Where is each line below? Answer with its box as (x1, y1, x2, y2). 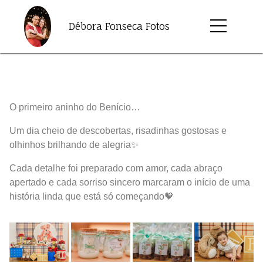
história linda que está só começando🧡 (9, 191, 174, 201)
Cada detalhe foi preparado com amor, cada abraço (9, 163, 222, 173)
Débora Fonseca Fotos (69, 20, 170, 32)
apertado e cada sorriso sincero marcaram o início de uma (9, 177, 250, 187)
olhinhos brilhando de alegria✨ (9, 140, 139, 150)
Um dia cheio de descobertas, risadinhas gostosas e (9, 126, 227, 136)
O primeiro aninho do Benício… (9, 102, 140, 112)
